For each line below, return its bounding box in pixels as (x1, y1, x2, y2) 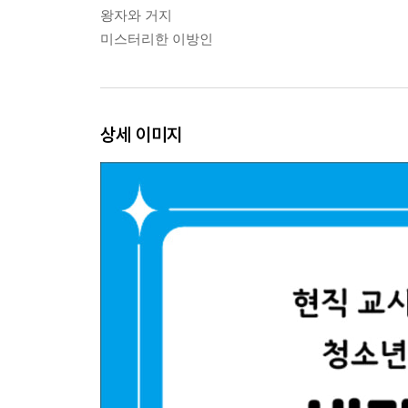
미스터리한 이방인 (100, 30, 213, 46)
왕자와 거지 (100, 6, 172, 23)
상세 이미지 (100, 122, 182, 146)
